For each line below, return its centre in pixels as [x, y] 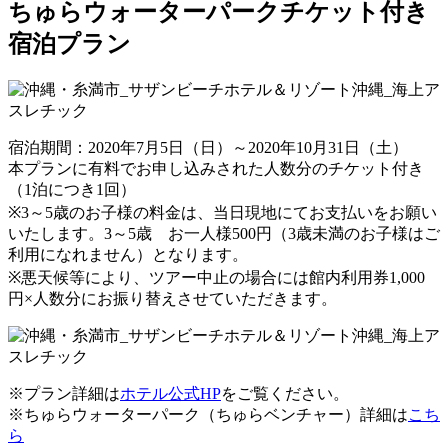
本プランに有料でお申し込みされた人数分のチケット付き [216, 168]
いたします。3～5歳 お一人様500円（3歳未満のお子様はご [224, 233]
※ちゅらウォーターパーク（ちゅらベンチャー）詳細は [208, 414]
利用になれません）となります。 [128, 254]
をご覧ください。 [285, 393]
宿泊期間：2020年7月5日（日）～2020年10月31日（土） [208, 147]
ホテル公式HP [170, 393]
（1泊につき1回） [72, 189]
